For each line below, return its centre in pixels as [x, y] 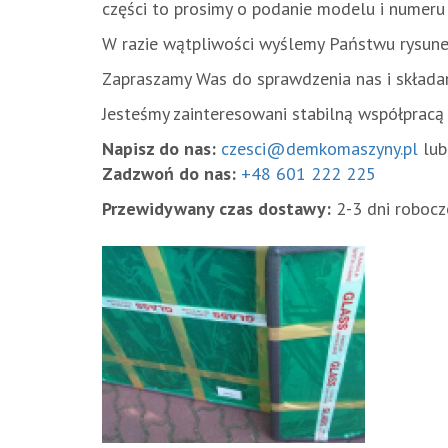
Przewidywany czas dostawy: [216, 208]
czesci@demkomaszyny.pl [319, 148]
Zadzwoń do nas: [169, 173]
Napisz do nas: [159, 148]
